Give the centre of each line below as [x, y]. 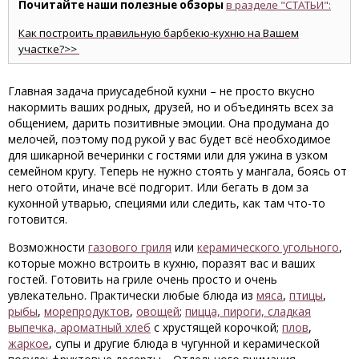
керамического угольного [268, 247]
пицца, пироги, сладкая [248, 311]
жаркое [28, 343]
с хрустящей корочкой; [216, 327]
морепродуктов [87, 311]
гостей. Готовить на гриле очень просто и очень [143, 279]
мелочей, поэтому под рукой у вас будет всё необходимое [169, 139]
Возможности [48, 247]
